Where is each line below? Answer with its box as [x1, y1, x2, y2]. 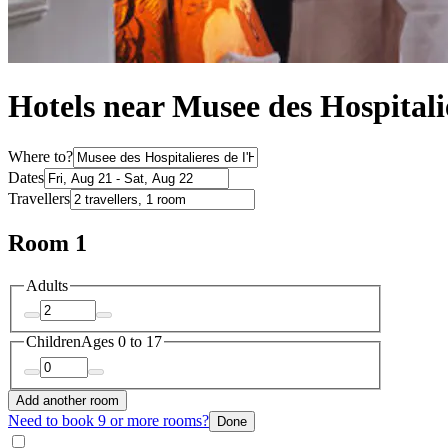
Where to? [8, 147, 73, 165]
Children [26, 333, 81, 351]
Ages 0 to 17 [81, 333, 162, 351]
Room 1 [8, 229, 87, 256]
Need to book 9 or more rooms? [8, 411, 209, 429]
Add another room [16, 392, 119, 408]
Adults [26, 276, 68, 294]
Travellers [8, 189, 70, 207]
